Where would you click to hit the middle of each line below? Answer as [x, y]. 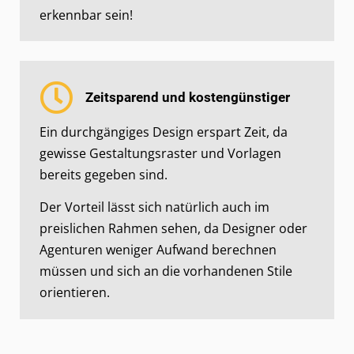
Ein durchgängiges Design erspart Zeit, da [164, 132]
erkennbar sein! [86, 15]
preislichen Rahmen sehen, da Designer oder [173, 229]
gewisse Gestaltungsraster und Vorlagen [160, 154]
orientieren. [75, 293]
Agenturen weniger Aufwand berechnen [158, 250]
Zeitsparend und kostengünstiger [187, 97]
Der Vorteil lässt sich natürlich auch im [154, 207]
